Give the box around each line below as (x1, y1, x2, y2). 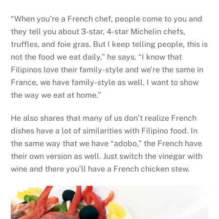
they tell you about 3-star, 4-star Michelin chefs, (11, 27, 186, 37)
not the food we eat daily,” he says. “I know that (11, 52, 182, 62)
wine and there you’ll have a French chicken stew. (11, 164, 190, 174)
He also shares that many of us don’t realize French (11, 113, 197, 123)
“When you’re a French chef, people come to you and (11, 14, 203, 24)
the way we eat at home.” (11, 90, 102, 100)
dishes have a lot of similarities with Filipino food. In (11, 126, 198, 135)
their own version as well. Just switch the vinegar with (11, 151, 203, 161)
